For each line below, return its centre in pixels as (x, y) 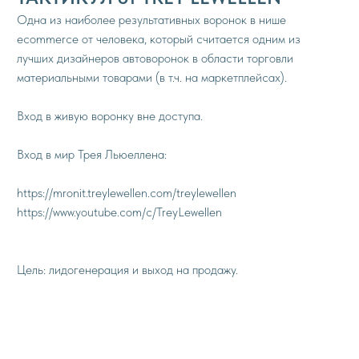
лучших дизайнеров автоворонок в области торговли (155, 58)
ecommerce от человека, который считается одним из (159, 39)
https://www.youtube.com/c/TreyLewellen (119, 212)
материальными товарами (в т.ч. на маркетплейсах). (152, 77)
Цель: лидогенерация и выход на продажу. (127, 270)
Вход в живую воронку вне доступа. (110, 116)
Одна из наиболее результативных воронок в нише (151, 20)
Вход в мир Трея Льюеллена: (92, 154)
